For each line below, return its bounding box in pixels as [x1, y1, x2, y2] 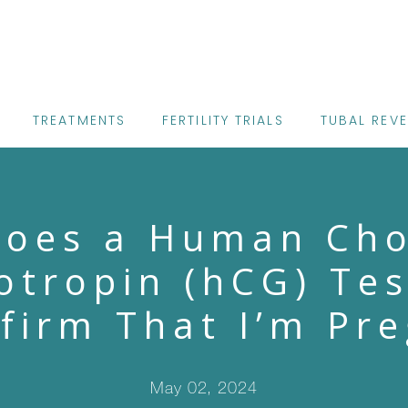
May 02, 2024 [150, 377, 258, 397]
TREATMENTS [33, 111, 127, 129]
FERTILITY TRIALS [162, 111, 284, 129]
